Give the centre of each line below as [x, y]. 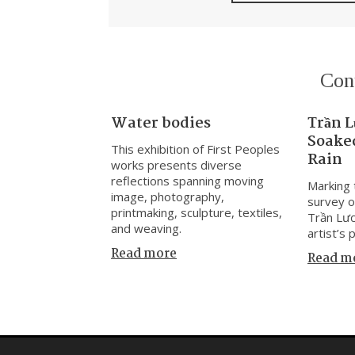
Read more [144, 254]
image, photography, [168, 196]
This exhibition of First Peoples [196, 149]
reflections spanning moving [188, 180]
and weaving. [147, 228]
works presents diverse [177, 164]
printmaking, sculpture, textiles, [197, 212]
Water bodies [161, 123]
